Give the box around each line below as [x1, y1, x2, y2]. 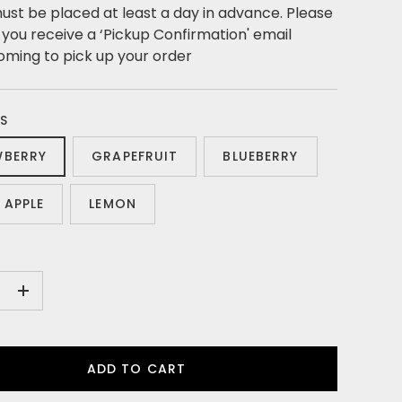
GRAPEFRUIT [92, 147, 179, 165]
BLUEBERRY [223, 147, 299, 165]
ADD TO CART [86, 360, 187, 378]
